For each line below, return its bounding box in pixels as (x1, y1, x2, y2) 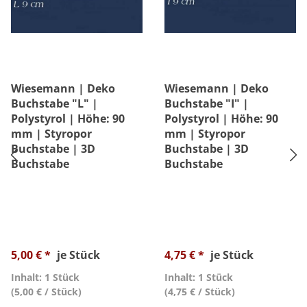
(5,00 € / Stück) (11, 285, 82, 298)
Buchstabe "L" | (11, 96, 98, 111)
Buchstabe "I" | (164, 96, 249, 111)
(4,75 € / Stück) (164, 285, 235, 298)
